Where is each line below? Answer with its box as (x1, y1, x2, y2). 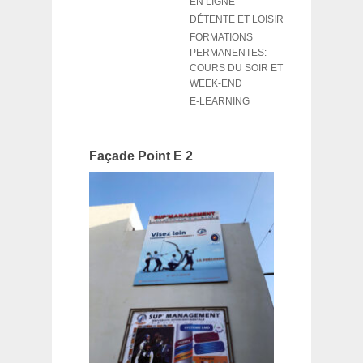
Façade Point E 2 (89, 149, 193, 163)
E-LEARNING (190, 96, 250, 107)
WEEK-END (190, 78, 242, 89)
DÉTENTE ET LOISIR (190, 14, 284, 25)
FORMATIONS (190, 32, 253, 43)
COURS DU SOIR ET (190, 62, 283, 74)
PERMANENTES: (190, 47, 267, 58)
